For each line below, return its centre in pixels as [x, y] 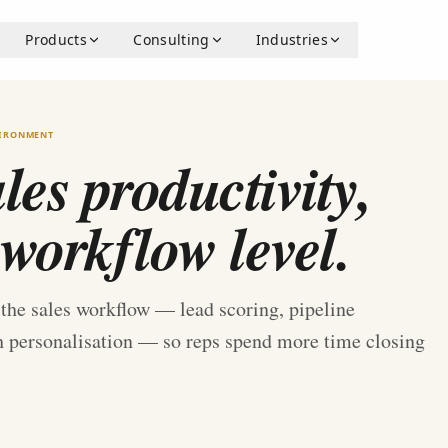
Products [56, 39]
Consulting [171, 39]
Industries [292, 39]
